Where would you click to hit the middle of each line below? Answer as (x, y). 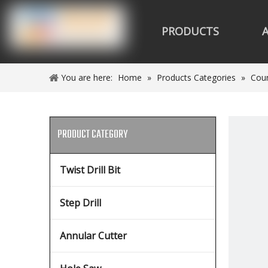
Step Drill (80, 203)
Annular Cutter (93, 236)
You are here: (87, 77)
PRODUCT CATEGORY (92, 135)
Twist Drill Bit (90, 170)
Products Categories (196, 77)
